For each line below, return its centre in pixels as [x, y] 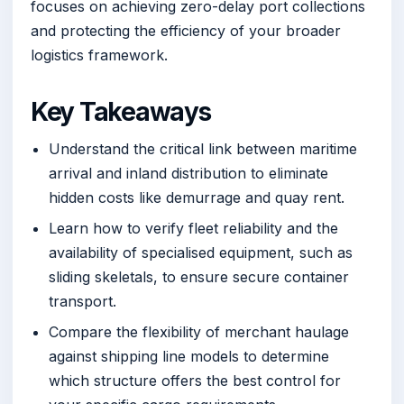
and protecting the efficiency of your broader [186, 31]
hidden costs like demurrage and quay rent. [197, 197]
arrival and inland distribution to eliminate [188, 173]
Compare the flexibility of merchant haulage [199, 332]
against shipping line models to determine [189, 357]
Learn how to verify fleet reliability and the [193, 228]
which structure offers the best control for [195, 381]
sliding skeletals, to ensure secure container [199, 276]
